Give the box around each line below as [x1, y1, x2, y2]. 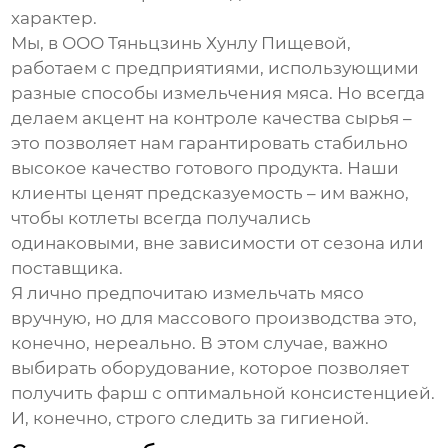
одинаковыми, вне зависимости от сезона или [11, 233, 425, 254]
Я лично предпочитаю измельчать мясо [11, 283, 365, 304]
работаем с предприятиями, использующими [11, 58, 420, 79]
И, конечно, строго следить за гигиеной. [11, 408, 370, 429]
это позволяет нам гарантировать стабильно [11, 133, 409, 154]
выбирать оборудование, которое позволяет [11, 358, 410, 379]
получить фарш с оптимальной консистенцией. [11, 383, 436, 404]
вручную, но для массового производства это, [11, 308, 418, 329]
